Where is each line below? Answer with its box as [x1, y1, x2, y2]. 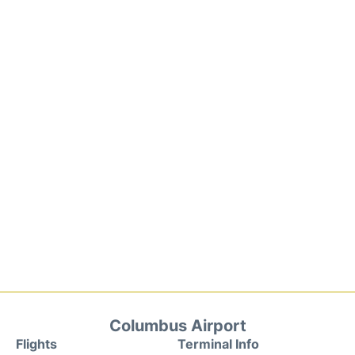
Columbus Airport [109, 316, 246, 335]
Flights [16, 336, 57, 352]
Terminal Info [177, 336, 259, 352]
